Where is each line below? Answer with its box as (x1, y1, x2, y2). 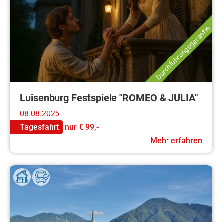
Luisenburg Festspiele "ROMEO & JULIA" (20, 92, 198, 104)
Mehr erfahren (150, 136, 202, 146)
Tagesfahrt (20, 122, 59, 132)
